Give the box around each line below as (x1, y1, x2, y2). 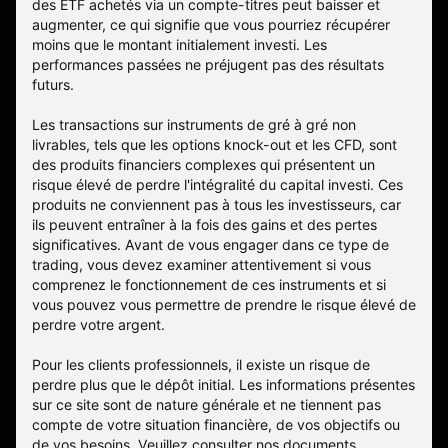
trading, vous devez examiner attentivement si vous (32, 256, 371, 274)
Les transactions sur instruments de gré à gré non (32, 116, 356, 134)
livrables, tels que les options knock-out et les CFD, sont (32, 136, 397, 154)
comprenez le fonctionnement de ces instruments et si (32, 276, 386, 294)
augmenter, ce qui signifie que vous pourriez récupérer (32, 16, 390, 34)
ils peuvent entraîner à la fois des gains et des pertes (32, 216, 377, 234)
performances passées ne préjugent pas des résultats (32, 56, 384, 74)
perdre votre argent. (32, 316, 165, 334)
